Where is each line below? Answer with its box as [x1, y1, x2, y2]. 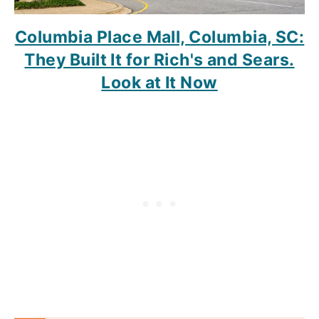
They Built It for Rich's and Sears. [24, 49, 295, 70]
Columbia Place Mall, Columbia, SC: [14, 26, 305, 47]
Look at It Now [101, 72, 218, 93]
